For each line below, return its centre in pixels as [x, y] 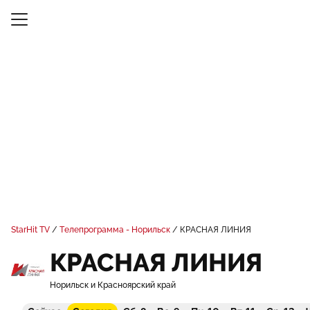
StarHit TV [30, 230]
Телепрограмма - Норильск [115, 230]
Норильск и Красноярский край [113, 285]
